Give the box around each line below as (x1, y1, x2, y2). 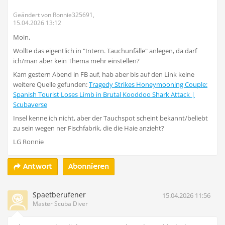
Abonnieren (68, 162, 109, 172)
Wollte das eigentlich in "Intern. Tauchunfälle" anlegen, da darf (13, 46, 197, 55)
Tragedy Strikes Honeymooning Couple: (89, 80, 207, 89)
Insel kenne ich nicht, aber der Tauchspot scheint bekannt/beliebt (13, 114, 208, 123)
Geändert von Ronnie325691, (13, 11, 94, 19)
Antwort (23, 162, 52, 172)
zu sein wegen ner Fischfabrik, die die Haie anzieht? (13, 124, 164, 133)
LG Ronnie (13, 137, 44, 146)
